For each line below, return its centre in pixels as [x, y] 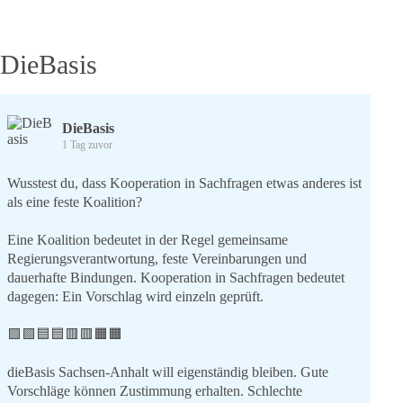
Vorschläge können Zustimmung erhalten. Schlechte [155, 391]
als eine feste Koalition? [75, 202]
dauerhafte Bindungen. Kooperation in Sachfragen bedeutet [176, 278]
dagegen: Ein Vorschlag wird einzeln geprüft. [135, 296]
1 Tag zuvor [87, 145]
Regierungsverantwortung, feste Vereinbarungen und [157, 259]
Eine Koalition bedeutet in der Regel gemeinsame [148, 240]
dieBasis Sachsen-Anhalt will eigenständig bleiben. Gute [168, 372]
